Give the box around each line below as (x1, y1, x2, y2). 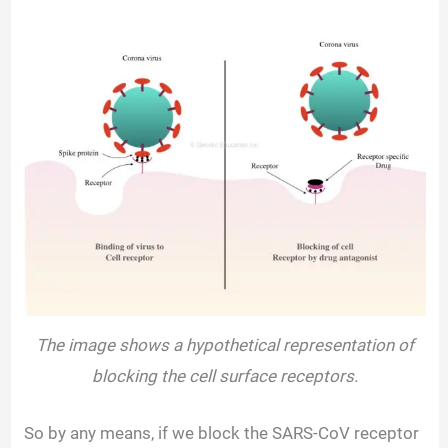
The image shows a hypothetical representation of (36, 335, 414, 356)
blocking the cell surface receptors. (92, 366, 358, 387)
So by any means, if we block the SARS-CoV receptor (24, 422, 420, 443)
